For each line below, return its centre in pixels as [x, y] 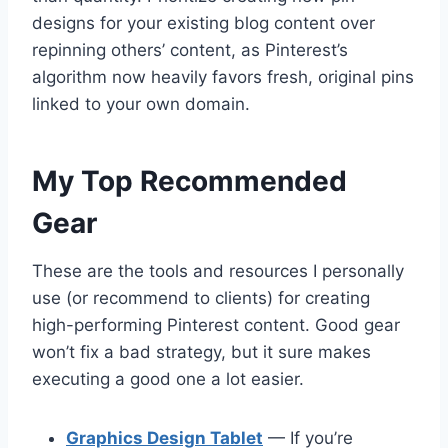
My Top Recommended [189, 181]
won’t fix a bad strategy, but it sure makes [201, 352]
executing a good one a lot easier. [168, 379]
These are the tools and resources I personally [218, 271]
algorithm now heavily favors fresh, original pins [223, 77]
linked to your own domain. [141, 104]
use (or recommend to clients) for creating [201, 298]
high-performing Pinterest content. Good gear [216, 325]
